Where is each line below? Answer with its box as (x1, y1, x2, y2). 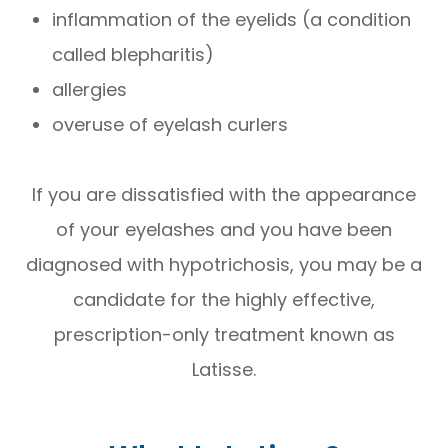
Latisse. (192, 357, 256, 383)
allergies (52, 77, 128, 103)
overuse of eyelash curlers (52, 112, 294, 138)
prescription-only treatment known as (53, 322, 395, 348)
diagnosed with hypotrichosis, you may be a (26, 252, 422, 278)
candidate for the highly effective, (73, 287, 375, 313)
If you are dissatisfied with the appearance (32, 182, 416, 208)
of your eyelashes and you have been (56, 217, 392, 243)
